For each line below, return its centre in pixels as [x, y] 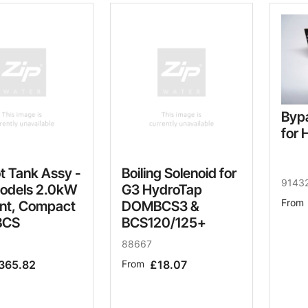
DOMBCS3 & [160, 206]
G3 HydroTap [162, 189]
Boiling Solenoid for [179, 173]
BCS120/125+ [164, 222]
